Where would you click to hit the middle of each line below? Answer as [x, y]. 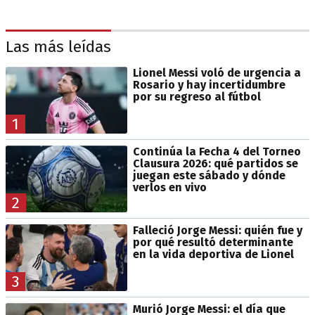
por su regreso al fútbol [197, 96]
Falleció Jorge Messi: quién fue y [217, 230]
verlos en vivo [169, 187]
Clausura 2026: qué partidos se [215, 163]
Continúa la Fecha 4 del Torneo [217, 151]
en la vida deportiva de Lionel [213, 254]
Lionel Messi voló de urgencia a [217, 72]
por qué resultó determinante [213, 242]
